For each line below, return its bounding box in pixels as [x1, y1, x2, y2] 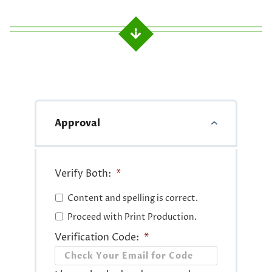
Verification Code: [55, 231, 140, 245]
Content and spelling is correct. [67, 192, 199, 205]
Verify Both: [55, 167, 112, 181]
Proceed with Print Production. [67, 211, 197, 223]
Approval [55, 117, 101, 131]
